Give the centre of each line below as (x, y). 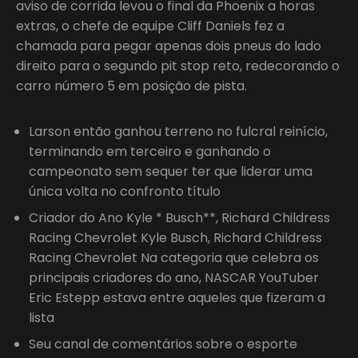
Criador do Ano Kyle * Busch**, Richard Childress (179, 217)
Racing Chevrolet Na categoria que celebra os (174, 257)
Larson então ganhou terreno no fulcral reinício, (178, 131)
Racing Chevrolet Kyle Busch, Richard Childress (175, 237)
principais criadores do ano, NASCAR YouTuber (175, 277)
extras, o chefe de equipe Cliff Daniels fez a (150, 26)
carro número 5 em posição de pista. (131, 86)
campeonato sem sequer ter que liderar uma (171, 171)
